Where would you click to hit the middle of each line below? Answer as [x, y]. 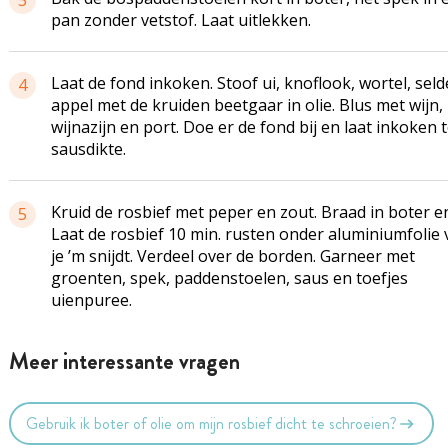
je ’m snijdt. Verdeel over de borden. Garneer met [232, 256]
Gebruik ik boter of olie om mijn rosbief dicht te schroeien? [212, 423]
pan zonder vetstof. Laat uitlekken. [180, 20]
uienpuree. [91, 300]
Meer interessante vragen [124, 361]
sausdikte [86, 149]
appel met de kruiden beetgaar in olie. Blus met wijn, [246, 105]
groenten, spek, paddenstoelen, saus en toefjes [229, 278]
